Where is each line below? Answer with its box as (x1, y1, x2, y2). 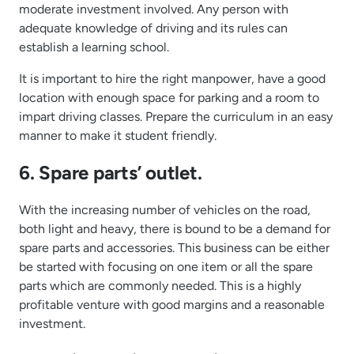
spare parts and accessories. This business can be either (19, 239, 330, 255)
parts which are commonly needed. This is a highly (19, 277, 301, 293)
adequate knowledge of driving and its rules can (19, 20, 288, 36)
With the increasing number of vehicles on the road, (19, 201, 311, 217)
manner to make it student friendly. (19, 127, 217, 143)
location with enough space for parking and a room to (19, 89, 319, 105)
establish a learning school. (19, 39, 169, 55)
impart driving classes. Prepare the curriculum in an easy (19, 108, 333, 124)
